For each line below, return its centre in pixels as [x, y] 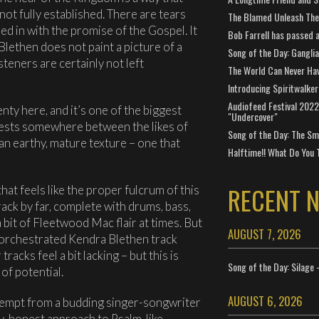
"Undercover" [252, 116]
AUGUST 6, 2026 [265, 301]
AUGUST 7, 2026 [264, 234]
